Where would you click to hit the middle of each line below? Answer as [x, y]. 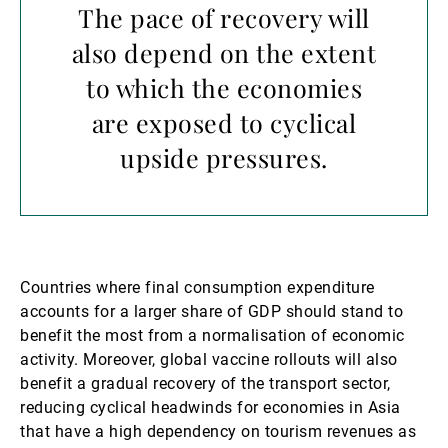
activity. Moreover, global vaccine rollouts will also [209, 359]
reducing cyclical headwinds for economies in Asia [210, 407]
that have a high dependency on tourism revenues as [218, 431]
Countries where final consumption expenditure [197, 287]
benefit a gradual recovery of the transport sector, [205, 383]
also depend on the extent [224, 52]
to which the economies [224, 87]
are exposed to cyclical [224, 122]
